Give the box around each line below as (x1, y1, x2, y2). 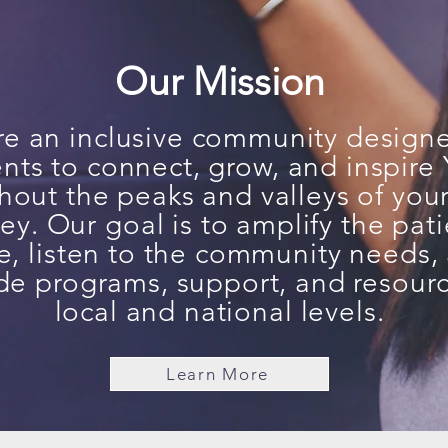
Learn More (166, 364, 269, 384)
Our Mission (115, 58, 325, 105)
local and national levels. (54, 295, 385, 328)
